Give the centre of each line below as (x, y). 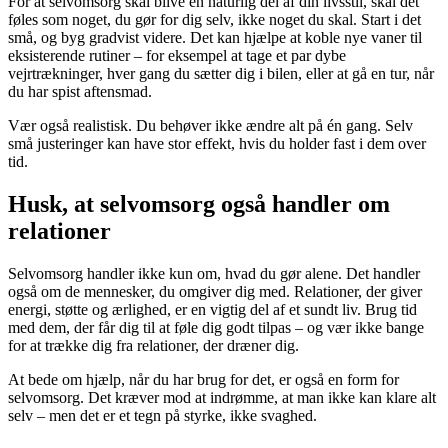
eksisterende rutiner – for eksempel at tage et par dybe (177, 56)
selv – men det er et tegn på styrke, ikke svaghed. (162, 415)
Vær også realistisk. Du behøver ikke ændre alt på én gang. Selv (210, 126)
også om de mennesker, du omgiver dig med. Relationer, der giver (215, 291)
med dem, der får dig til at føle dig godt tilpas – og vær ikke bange (216, 327)
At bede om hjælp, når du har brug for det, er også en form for (203, 379)
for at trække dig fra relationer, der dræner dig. (153, 345)
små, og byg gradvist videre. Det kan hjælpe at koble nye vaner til (215, 38)
